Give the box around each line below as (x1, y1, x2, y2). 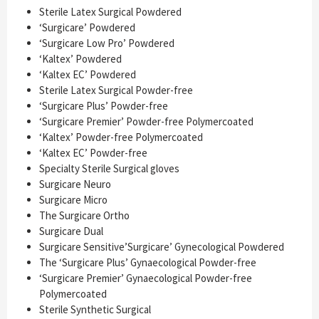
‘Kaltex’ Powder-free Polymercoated (39, 130, 203, 145)
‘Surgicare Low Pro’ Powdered (39, 36, 174, 51)
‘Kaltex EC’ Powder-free (39, 146, 147, 160)
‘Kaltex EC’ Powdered (39, 68, 136, 82)
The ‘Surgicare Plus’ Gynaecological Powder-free (39, 256, 256, 270)
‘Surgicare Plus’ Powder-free (39, 99, 168, 113)
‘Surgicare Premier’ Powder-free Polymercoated (39, 115, 253, 129)
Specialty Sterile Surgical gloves (39, 162, 179, 176)
